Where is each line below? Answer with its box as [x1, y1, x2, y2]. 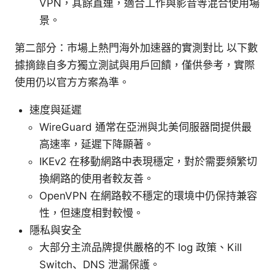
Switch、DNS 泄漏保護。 [39, 258, 160, 271]
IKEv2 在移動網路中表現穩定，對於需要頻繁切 [39, 155, 257, 168]
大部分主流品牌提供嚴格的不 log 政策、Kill [39, 241, 242, 254]
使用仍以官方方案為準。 [15, 76, 130, 89]
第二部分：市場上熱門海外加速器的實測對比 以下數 [15, 42, 258, 55]
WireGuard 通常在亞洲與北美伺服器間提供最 [39, 121, 252, 134]
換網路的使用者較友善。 [39, 172, 154, 185]
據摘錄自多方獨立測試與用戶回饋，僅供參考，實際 [15, 59, 255, 72]
